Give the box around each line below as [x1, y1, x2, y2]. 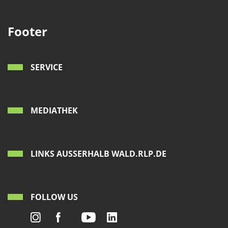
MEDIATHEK [31, 105, 78, 116]
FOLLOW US [31, 191, 78, 203]
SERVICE [31, 62, 63, 73]
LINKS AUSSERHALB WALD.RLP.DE [31, 148, 166, 159]
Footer [8, 23, 47, 40]
